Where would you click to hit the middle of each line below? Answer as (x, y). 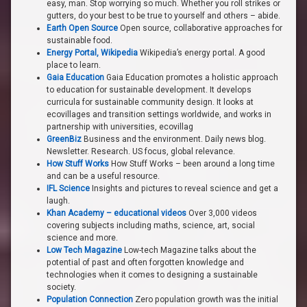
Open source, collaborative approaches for (200, 28)
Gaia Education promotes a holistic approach (191, 77)
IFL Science (68, 188)
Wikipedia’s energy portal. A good (201, 52)
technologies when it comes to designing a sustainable (152, 274)
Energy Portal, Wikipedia (92, 52)
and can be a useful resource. (103, 176)
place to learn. (74, 65)
